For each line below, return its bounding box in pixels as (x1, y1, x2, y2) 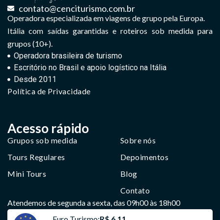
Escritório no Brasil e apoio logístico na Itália (13, 62, 166, 72)
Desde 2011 (13, 74, 56, 84)
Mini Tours (7, 168, 46, 178)
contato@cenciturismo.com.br (18, 2, 135, 14)
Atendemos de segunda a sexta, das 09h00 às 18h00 (7, 197, 180, 207)
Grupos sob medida (7, 135, 78, 145)
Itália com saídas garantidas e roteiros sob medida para (7, 26, 213, 35)
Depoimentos (120, 152, 169, 162)
